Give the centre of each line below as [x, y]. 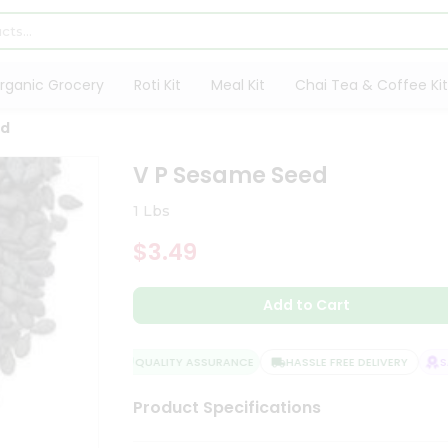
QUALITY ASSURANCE [177, 362]
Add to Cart [307, 305]
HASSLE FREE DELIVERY [329, 362]
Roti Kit [157, 85]
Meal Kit [237, 85]
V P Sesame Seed [231, 175]
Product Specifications [227, 407]
